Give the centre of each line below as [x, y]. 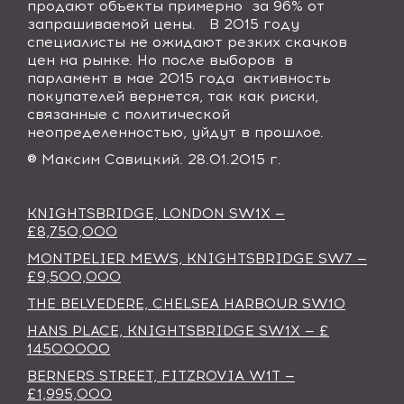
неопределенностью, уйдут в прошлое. [175, 132]
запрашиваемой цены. [111, 24]
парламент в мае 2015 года [131, 78]
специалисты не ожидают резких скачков [187, 42]
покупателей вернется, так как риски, [173, 96]
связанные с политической [129, 114]
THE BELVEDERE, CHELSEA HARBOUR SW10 [186, 303]
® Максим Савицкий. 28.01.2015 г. [154, 159]
